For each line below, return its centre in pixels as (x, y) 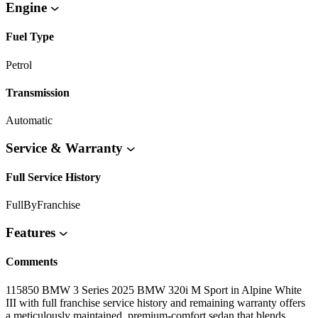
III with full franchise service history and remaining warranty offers (155, 302)
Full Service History (53, 177)
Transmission (38, 92)
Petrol (19, 65)
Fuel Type (30, 37)
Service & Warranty (66, 148)
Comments (32, 262)
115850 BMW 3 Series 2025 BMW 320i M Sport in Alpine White (154, 290)
